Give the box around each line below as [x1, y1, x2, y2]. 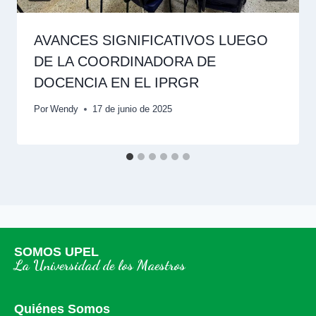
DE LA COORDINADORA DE [34, 54, 216, 70]
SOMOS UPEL [14, 245, 99, 259]
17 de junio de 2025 [92, 103, 173, 114]
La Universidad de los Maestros [14, 257, 186, 274]
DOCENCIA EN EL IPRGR [34, 75, 199, 91]
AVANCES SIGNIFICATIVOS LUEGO [34, 32, 268, 49]
